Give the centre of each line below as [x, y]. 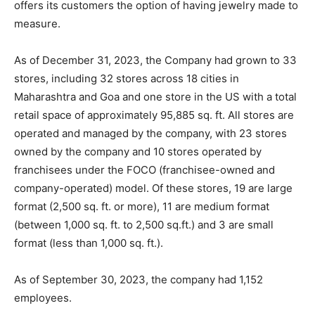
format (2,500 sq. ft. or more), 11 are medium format [142, 207]
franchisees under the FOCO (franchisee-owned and [144, 170]
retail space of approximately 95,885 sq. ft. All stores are [154, 115]
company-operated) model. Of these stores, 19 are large [153, 188]
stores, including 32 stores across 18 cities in [127, 79]
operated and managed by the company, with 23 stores [150, 134]
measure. [37, 24]
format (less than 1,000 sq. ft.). [89, 243]
